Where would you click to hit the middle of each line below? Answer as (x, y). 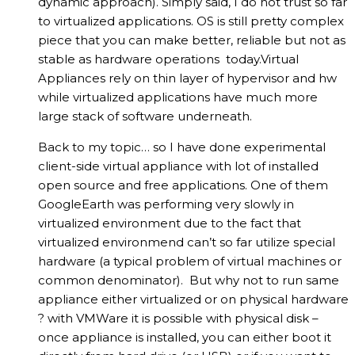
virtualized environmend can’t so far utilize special (187, 242)
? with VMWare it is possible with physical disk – (178, 319)
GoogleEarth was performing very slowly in (166, 204)
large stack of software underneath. (145, 116)
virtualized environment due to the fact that (170, 223)
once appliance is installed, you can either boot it (185, 338)
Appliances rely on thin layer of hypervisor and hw (187, 78)
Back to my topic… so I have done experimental (182, 147)
